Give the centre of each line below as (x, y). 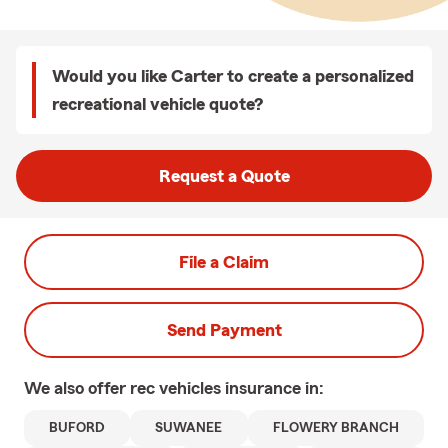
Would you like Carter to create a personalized (233, 76)
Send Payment (224, 330)
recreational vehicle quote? (157, 104)
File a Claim (224, 262)
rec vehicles (177, 388)
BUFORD (77, 428)
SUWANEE (189, 428)
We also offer (77, 388)
